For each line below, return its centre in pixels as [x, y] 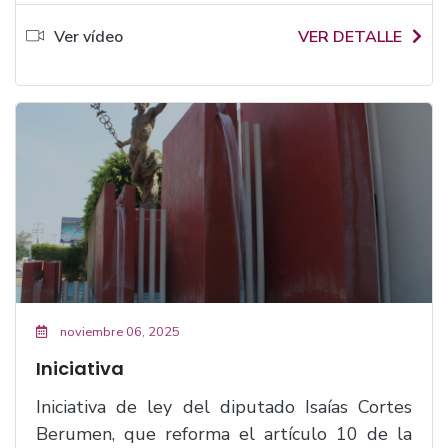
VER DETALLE [350, 37]
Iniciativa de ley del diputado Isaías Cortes [224, 407]
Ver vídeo [88, 37]
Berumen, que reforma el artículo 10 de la [224, 434]
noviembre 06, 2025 [118, 332]
